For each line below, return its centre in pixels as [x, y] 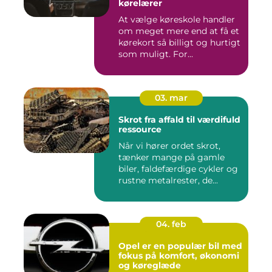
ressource [140, 130]
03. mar [171, 98]
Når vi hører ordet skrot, [169, 146]
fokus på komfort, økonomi [179, 256]
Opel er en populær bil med [180, 246]
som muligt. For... [156, 54]
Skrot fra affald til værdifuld [131, 120]
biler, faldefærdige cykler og [178, 169]
